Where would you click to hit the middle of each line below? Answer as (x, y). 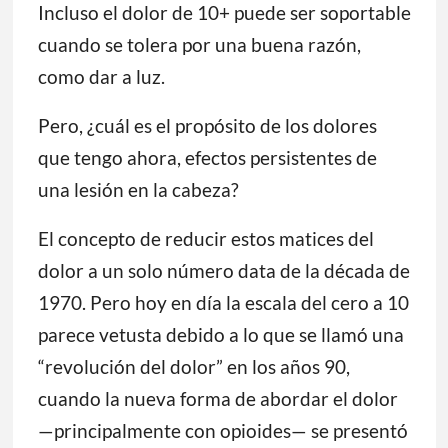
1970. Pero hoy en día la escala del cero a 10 (223, 303)
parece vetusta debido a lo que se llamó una (220, 335)
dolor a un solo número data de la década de (223, 271)
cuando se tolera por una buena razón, (199, 45)
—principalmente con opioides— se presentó (222, 431)
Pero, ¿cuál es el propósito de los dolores (207, 126)
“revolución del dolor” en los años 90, (193, 367)
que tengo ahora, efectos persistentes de (207, 158)
